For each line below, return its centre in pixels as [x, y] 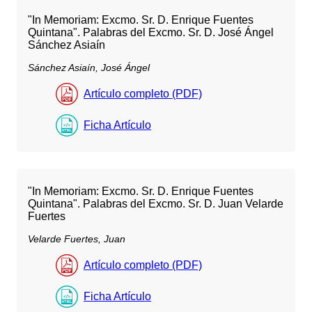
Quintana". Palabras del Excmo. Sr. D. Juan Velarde [156, 204]
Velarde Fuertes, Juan [77, 239]
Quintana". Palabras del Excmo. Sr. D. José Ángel [151, 32]
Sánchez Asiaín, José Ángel [89, 67]
